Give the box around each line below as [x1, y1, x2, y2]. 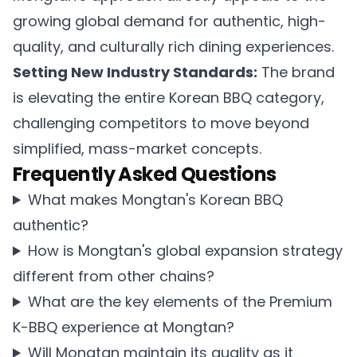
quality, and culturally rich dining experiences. [13, 37, 334, 57]
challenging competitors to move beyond [13, 113, 309, 133]
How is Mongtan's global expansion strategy [28, 241, 343, 261]
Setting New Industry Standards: [13, 62, 257, 82]
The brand [257, 62, 335, 82]
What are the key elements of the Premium [28, 292, 333, 312]
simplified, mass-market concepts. [13, 139, 261, 159]
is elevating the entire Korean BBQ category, [13, 88, 324, 108]
